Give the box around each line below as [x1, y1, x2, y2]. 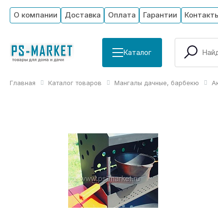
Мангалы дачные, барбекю [114, 78, 199, 87]
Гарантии [143, 10, 177, 20]
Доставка [64, 10, 101, 20]
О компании [13, 10, 57, 20]
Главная [10, 78, 36, 87]
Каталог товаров [48, 78, 102, 87]
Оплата [108, 10, 136, 20]
